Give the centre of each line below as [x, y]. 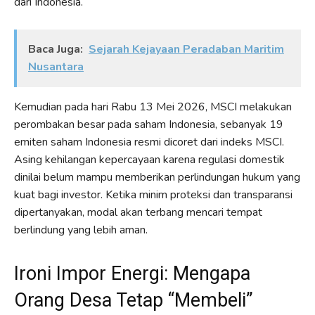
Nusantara [56, 66]
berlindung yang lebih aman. [81, 230]
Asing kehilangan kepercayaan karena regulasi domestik [149, 159]
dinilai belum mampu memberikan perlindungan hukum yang [157, 177]
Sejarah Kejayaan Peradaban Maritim [186, 49]
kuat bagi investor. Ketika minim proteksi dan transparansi [153, 194]
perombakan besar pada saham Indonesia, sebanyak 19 [149, 124]
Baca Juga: [56, 49]
